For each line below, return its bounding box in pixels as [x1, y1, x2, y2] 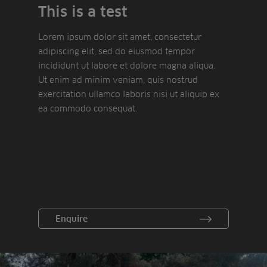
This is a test [38, 3, 128, 21]
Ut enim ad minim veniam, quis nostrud [38, 74, 198, 85]
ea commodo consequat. [38, 103, 137, 114]
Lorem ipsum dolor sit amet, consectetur [38, 32, 201, 42]
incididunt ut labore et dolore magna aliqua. [38, 60, 215, 71]
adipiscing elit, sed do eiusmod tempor [38, 46, 195, 57]
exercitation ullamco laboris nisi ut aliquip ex [38, 89, 219, 100]
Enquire [55, 214, 88, 224]
